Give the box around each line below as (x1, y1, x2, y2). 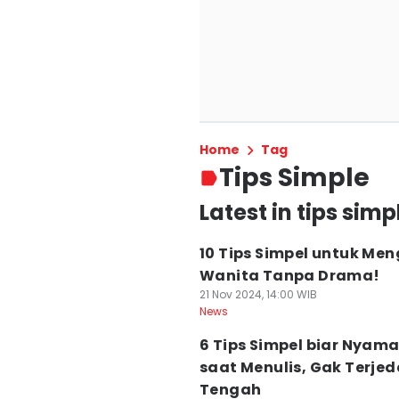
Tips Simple (219, 160, 370, 195)
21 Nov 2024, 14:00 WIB (199, 287, 317, 302)
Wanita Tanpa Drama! (199, 265, 380, 286)
